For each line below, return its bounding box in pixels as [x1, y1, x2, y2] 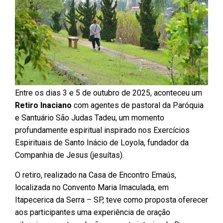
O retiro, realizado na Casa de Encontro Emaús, [15, 170, 176, 180]
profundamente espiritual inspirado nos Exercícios [15, 125, 190, 135]
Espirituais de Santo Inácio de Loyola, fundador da [15, 138, 189, 148]
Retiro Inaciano [15, 101, 72, 111]
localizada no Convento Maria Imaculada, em [15, 182, 169, 192]
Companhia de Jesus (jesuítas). [15, 150, 124, 160]
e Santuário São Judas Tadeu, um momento [15, 113, 164, 123]
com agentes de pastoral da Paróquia [72, 101, 204, 111]
